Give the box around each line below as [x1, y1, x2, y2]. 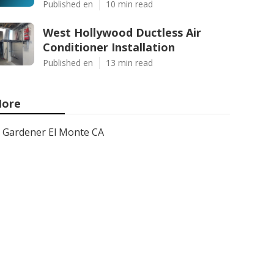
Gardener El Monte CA [2, 125, 104, 139]
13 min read [106, 57, 153, 68]
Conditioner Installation [43, 40, 175, 54]
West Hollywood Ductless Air [43, 25, 201, 40]
